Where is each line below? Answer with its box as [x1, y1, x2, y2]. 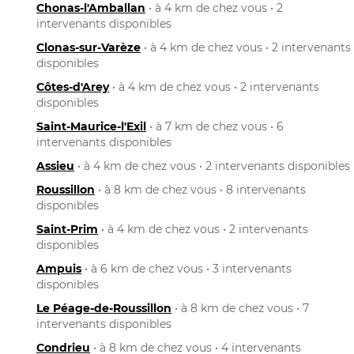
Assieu [36, 158, 74, 173]
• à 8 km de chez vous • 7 [171, 300, 309, 315]
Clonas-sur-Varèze [36, 40, 141, 55]
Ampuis [36, 261, 81, 276]
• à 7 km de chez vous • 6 [146, 119, 284, 134]
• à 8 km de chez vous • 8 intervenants [95, 182, 306, 197]
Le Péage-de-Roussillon [36, 300, 171, 315]
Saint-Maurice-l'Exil [36, 119, 146, 134]
